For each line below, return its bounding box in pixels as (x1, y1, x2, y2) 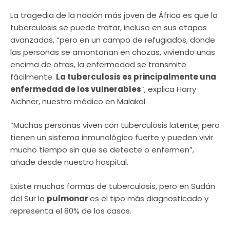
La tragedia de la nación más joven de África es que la (10, 9, 218, 21)
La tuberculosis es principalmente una (56, 71, 216, 82)
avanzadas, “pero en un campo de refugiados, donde (10, 34, 215, 45)
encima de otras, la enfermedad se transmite (10, 59, 186, 70)
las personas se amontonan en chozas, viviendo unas (10, 46, 215, 57)
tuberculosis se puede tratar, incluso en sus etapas (10, 22, 207, 33)
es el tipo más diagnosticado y (90, 193, 208, 204)
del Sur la (10, 193, 47, 204)
